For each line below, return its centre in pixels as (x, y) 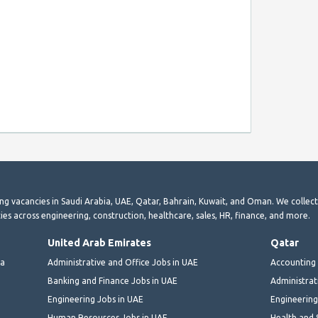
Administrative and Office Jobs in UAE (123, 262)
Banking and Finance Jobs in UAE (113, 281)
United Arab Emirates (100, 243)
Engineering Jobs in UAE (96, 299)
